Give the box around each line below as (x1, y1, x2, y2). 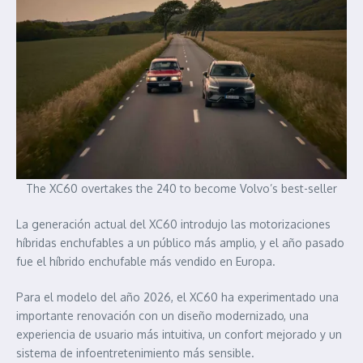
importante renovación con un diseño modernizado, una (16, 308, 309, 322)
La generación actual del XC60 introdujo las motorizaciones (16, 216, 331, 231)
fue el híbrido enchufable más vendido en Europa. (16, 254, 275, 268)
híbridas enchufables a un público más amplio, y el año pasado (16, 235, 344, 250)
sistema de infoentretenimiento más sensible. (16, 345, 254, 360)
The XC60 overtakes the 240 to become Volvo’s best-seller (26, 181, 337, 195)
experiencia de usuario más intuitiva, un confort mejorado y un (16, 327, 342, 341)
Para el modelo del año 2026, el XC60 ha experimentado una (16, 289, 339, 304)
